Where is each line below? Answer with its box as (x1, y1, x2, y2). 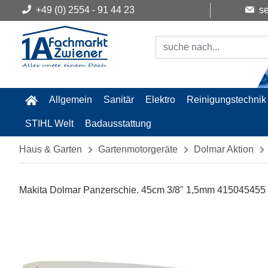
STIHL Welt (25, 118, 74, 129)
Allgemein (48, 95, 92, 105)
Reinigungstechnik (187, 95, 267, 105)
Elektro (145, 95, 176, 105)
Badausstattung (84, 118, 151, 129)
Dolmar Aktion (194, 144, 254, 154)
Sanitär (103, 95, 134, 105)
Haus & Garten (19, 144, 82, 154)
